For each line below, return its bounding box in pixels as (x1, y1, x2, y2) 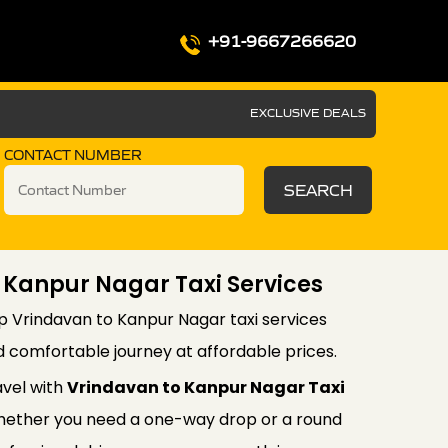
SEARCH (283, 180, 353, 200)
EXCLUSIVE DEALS (250, 105, 366, 120)
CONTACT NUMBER (4, 146, 142, 164)
